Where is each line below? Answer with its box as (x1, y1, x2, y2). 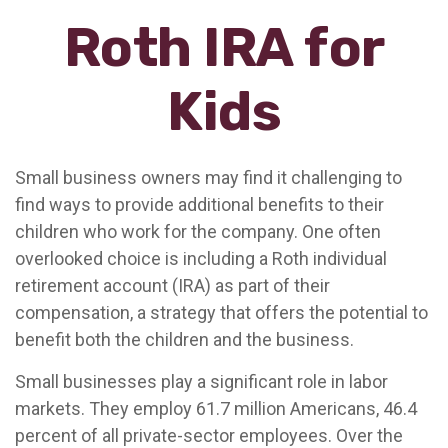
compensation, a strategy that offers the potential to (15, 302, 428, 323)
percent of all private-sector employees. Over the (15, 425, 403, 446)
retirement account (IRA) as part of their (15, 275, 330, 296)
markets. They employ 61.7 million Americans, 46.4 (15, 398, 417, 419)
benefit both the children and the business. (15, 329, 354, 350)
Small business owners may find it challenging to (15, 167, 402, 188)
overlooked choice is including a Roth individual (15, 248, 387, 269)
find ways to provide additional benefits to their (15, 194, 384, 215)
